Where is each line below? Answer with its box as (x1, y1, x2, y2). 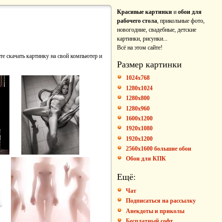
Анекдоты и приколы (126, 207, 184, 215)
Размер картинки (117, 57, 182, 70)
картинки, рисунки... (117, 35, 167, 42)
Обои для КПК (126, 155, 166, 163)
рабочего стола (117, 17, 157, 24)
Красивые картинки (117, 8, 172, 15)
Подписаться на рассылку (126, 197, 196, 205)
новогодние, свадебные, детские (117, 26, 196, 33)
